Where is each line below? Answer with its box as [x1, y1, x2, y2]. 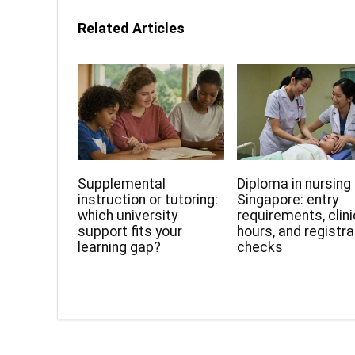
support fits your [78, 223, 183, 240]
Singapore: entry [237, 192, 339, 208]
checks [237, 239, 284, 256]
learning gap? [78, 239, 162, 256]
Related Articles [78, 20, 185, 36]
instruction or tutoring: [78, 192, 219, 208]
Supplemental [78, 176, 166, 193]
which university [78, 208, 178, 224]
